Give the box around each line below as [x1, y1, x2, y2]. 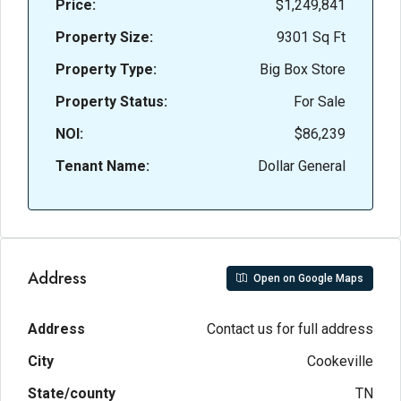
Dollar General [258, 158, 346, 175]
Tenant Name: [55, 158, 149, 175]
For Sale [294, 93, 346, 110]
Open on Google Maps [251, 272, 363, 285]
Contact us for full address [207, 320, 373, 337]
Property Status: [55, 93, 167, 110]
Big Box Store [260, 61, 346, 78]
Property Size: [55, 29, 153, 46]
